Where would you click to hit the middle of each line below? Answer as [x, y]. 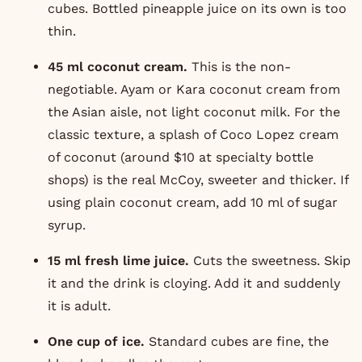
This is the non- [239, 66]
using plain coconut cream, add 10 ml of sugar [192, 202]
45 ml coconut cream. [117, 66]
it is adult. [79, 305]
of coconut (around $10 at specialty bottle [180, 157]
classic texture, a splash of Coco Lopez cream [193, 134]
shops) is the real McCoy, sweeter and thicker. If [198, 179]
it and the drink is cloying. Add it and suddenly [194, 283]
